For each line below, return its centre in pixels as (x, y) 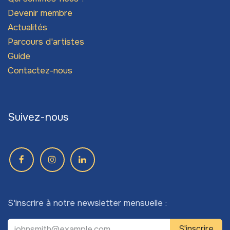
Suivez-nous (38, 117)
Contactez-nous (40, 71)
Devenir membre (40, 13)
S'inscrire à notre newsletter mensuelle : (87, 203)
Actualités (27, 28)
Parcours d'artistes (46, 42)
